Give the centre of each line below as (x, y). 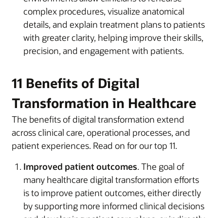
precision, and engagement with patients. (104, 50)
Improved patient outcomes (80, 166)
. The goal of (161, 166)
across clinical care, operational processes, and (101, 132)
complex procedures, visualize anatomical (104, 11)
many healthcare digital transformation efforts (111, 179)
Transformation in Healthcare (104, 103)
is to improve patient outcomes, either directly (112, 192)
